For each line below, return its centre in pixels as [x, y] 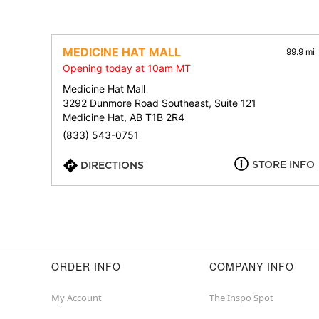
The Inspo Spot [241, 298]
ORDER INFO [86, 267]
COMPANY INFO [252, 267]
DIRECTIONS [112, 166]
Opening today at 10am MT [127, 68]
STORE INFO [283, 165]
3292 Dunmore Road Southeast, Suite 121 [159, 103]
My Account [77, 298]
